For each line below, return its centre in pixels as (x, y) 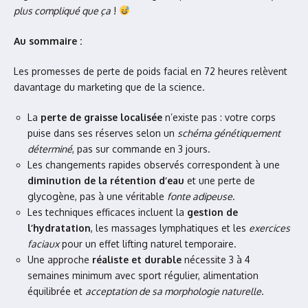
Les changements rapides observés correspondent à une (154, 165)
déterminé (50, 149)
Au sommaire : (48, 41)
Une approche (60, 260)
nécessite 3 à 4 (216, 260)
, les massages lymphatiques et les (170, 228)
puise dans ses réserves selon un (102, 133)
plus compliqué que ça (62, 11)
